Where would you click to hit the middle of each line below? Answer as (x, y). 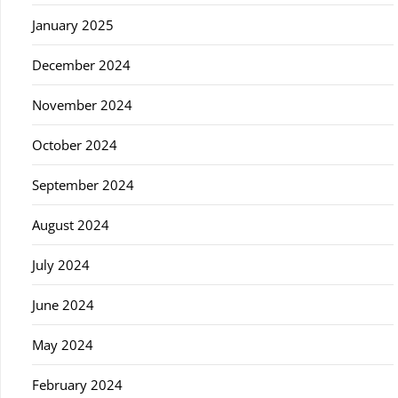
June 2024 (63, 305)
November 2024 (82, 105)
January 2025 (73, 25)
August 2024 (71, 225)
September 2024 (83, 185)
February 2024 (77, 385)
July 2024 (61, 265)
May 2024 (63, 345)
